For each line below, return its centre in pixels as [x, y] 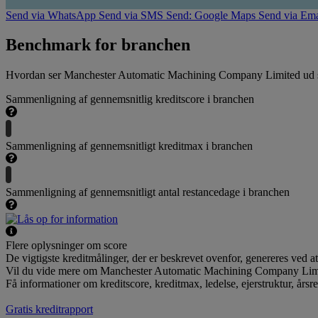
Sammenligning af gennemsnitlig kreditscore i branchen [130, 99]
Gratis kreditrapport [49, 309]
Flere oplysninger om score [66, 246]
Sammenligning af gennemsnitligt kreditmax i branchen [129, 146]
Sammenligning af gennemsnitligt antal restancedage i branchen [148, 192]
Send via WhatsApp [51, 15]
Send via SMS [131, 15]
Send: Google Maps [211, 15]
